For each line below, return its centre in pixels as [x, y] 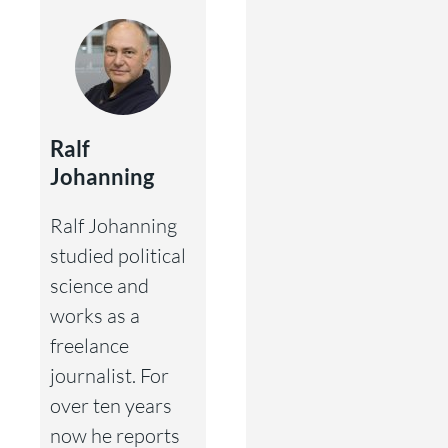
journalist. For [109, 375]
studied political [118, 255]
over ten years [111, 405]
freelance [89, 345]
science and [99, 285]
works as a [95, 315]
